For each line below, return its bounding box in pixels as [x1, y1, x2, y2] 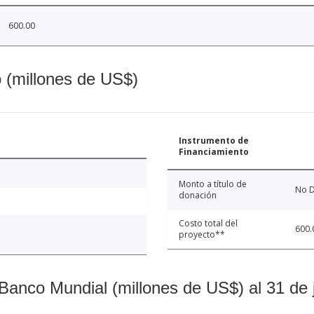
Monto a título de [179, 177, 247, 190]
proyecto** [179, 228, 225, 240]
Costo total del [179, 217, 238, 229]
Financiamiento [179, 145, 249, 158]
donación [179, 189, 217, 201]
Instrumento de [179, 134, 249, 146]
